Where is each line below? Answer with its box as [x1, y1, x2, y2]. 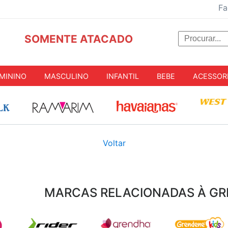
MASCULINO [44, 71, 89, 80]
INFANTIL [106, 71, 139, 80]
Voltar [102, 138, 126, 149]
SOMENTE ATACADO [24, 33, 133, 45]
